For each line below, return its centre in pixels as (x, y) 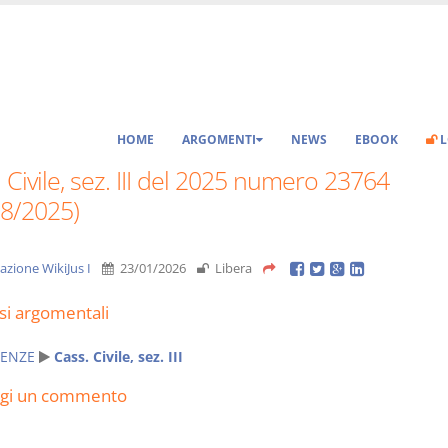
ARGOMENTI (219, 139)
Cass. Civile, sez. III (118, 356)
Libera (231, 268)
